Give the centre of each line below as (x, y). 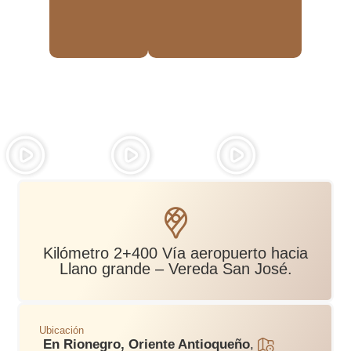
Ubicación (62, 330)
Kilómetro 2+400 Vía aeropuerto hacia (175, 253)
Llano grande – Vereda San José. (175, 268)
